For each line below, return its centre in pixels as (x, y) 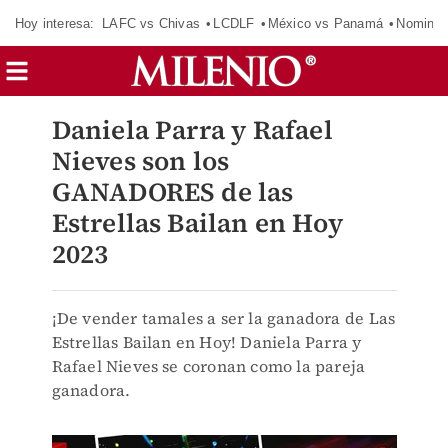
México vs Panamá (325, 23)
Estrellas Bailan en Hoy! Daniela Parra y (206, 342)
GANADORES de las (172, 192)
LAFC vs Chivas (151, 23)
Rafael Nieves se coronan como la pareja (208, 366)
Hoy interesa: (55, 23)
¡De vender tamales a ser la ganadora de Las (223, 318)
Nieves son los (140, 161)
